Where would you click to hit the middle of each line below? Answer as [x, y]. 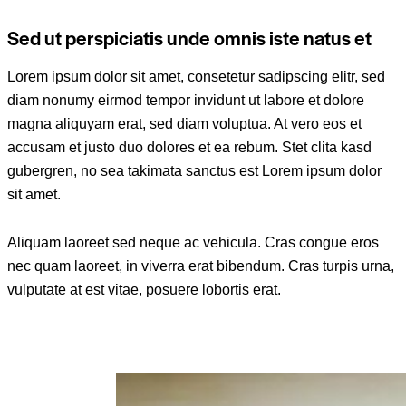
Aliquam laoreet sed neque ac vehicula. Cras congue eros [193, 242]
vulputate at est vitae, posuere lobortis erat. [144, 290]
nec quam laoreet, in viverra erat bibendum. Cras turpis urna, [201, 266]
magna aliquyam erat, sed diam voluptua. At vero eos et [184, 123]
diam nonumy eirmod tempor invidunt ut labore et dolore [186, 100]
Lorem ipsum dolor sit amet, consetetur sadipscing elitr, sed [196, 76]
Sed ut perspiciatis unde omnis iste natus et [189, 37]
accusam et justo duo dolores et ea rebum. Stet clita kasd [189, 147]
